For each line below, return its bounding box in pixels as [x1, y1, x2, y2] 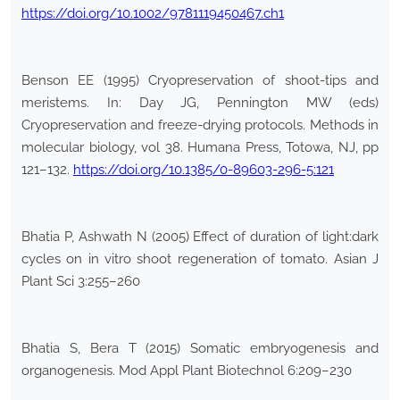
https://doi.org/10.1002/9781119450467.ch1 [21, 5, 284, 22]
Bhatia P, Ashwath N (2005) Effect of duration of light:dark [21, 229, 379, 246]
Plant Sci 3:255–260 [21, 273, 140, 290]
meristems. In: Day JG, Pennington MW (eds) [21, 95, 379, 112]
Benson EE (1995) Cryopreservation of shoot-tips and [21, 72, 379, 89]
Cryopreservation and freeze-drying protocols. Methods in [21, 117, 379, 134]
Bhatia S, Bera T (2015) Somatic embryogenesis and [21, 340, 379, 357]
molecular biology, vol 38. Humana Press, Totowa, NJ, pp [21, 139, 379, 156]
